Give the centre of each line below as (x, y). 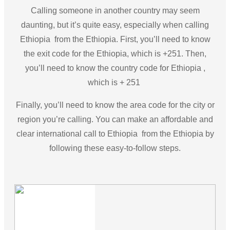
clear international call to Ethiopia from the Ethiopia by (115, 133)
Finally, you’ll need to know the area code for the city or (115, 105)
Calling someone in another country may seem (115, 10)
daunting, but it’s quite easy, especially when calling (115, 25)
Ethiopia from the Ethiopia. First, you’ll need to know (115, 39)
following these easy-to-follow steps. (115, 148)
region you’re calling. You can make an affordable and (115, 119)
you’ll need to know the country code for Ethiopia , (115, 68)
